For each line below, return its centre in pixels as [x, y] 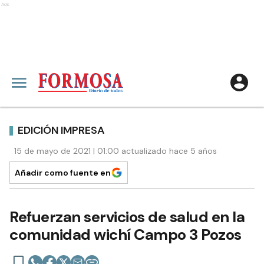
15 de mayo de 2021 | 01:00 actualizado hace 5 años [115, 151]
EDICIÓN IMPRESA [61, 130]
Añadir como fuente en [63, 173]
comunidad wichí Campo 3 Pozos [126, 235]
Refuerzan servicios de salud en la [127, 217]
